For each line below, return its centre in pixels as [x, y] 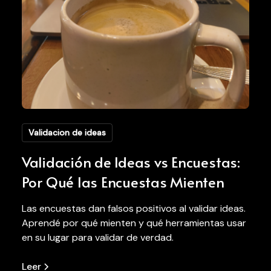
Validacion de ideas [67, 133]
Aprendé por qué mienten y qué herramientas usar [134, 223]
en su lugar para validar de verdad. [97, 238]
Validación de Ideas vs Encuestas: [131, 162]
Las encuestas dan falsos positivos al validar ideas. [133, 209]
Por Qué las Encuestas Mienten [123, 182]
